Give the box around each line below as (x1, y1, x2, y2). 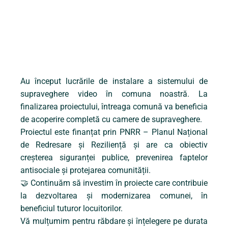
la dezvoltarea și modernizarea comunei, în (20, 191, 208, 201)
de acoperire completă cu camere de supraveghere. (20, 115, 202, 125)
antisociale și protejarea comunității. (20, 165, 151, 176)
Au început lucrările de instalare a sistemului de (20, 76, 208, 87)
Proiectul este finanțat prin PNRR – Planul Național (20, 127, 208, 137)
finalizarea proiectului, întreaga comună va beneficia (20, 102, 208, 112)
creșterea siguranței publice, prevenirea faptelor (20, 153, 208, 163)
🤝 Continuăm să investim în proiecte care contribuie (20, 178, 208, 188)
